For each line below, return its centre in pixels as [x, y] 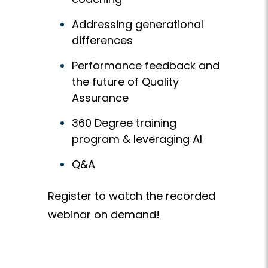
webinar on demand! [104, 215]
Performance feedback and [146, 66]
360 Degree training [124, 123]
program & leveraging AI [137, 139]
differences [102, 41]
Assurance [100, 98]
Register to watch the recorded [132, 196]
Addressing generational [138, 25]
